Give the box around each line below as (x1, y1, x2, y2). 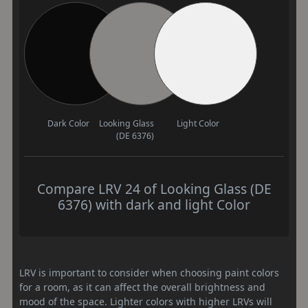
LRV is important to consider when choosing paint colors (19, 266, 279, 279)
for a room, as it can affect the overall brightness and (19, 280, 265, 294)
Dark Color (47, 118, 89, 129)
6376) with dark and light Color (58, 195, 250, 214)
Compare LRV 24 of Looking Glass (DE (36, 179, 272, 198)
